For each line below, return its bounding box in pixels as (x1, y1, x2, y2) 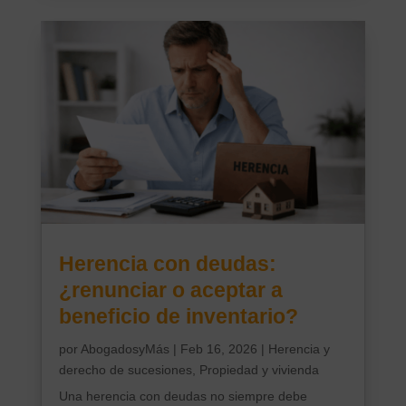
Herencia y (267, 341, 330, 356)
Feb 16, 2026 (179, 341, 257, 356)
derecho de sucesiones (58, 362, 192, 377)
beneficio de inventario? (58, 304, 298, 328)
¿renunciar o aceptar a (58, 277, 283, 302)
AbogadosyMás (80, 341, 169, 356)
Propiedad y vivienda (198, 362, 319, 377)
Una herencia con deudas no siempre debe (58, 388, 307, 403)
